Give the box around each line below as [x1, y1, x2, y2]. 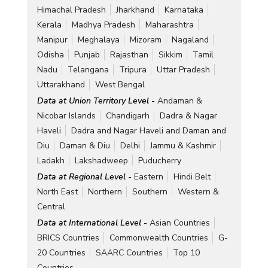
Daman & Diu [59, 139, 110, 151]
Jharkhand [115, 4, 154, 16]
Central [36, 200, 65, 212]
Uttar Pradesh [156, 63, 210, 75]
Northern [87, 185, 122, 197]
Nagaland [171, 33, 209, 45]
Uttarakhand [36, 78, 85, 90]
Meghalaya [77, 33, 120, 45]
